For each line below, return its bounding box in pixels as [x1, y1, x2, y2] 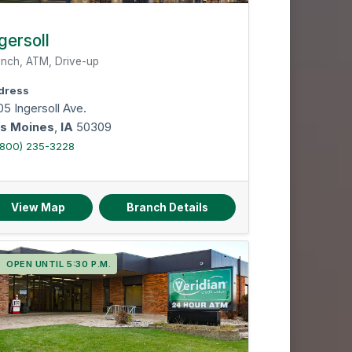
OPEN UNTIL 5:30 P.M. [5, 258, 112, 269]
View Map [10, 201, 65, 214]
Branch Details [126, 201, 208, 214]
